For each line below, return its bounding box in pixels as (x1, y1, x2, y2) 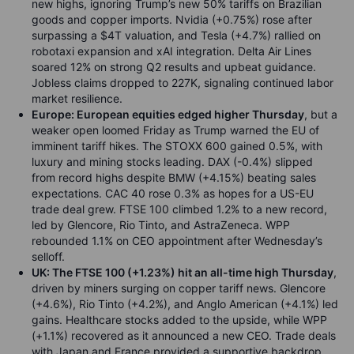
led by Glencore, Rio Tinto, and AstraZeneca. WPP (32, 218, 290, 232)
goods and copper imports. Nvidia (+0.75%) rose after (32, 13, 312, 26)
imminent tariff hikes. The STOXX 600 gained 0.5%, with (32, 139, 322, 153)
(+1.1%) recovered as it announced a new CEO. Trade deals (32, 329, 336, 342)
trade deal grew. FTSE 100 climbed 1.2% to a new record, (32, 202, 327, 216)
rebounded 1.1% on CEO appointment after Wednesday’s (32, 234, 322, 247)
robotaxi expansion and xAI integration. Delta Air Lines (32, 44, 311, 58)
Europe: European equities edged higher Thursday (32, 107, 304, 121)
